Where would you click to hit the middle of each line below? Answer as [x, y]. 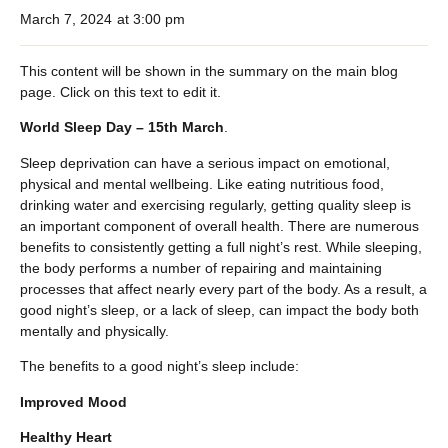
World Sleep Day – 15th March [122, 127]
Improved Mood [73, 401]
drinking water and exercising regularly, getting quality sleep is [215, 204]
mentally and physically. [94, 330]
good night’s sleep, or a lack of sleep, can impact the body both [219, 309]
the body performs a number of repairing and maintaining [201, 267]
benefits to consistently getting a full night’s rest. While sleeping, [221, 246]
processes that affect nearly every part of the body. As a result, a [223, 288]
